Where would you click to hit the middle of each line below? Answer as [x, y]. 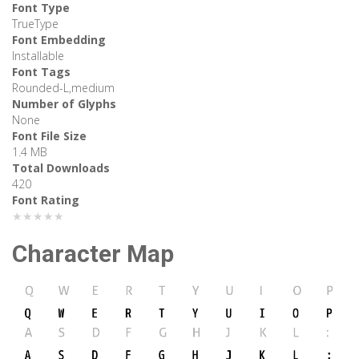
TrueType [35, 24]
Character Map [93, 254]
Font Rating [46, 200]
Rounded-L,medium [63, 88]
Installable [38, 56]
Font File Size [49, 136]
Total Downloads [61, 168]
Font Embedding [59, 40]
